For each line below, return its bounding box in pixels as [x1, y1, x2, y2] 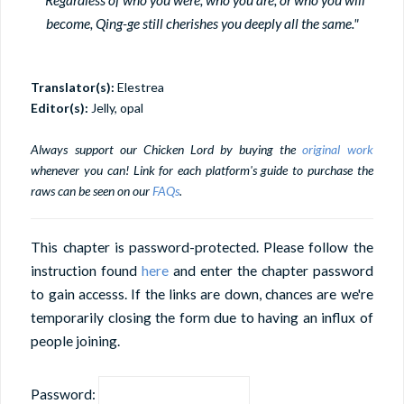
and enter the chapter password [169, 262, 373, 279]
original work [302, 142, 373, 158]
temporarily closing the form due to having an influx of [31, 308, 373, 326]
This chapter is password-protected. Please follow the [31, 238, 373, 255]
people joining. [31, 332, 121, 349]
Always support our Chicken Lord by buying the [31, 142, 303, 158]
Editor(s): [31, 100, 89, 116]
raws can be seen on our [31, 183, 153, 199]
